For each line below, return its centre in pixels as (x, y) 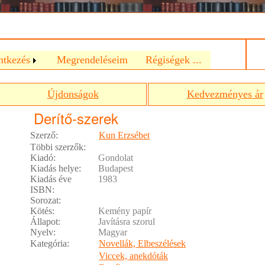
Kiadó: (43, 158)
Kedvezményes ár (225, 94)
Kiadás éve (51, 179)
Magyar (113, 232)
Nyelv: (43, 232)
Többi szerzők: (58, 147)
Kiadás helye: (56, 168)
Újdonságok (73, 94)
